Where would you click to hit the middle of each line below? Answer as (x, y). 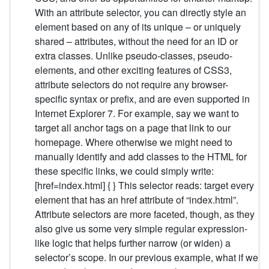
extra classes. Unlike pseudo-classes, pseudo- (134, 55)
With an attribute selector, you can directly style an (141, 12)
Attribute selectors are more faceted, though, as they (145, 214)
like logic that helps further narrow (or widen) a (133, 243)
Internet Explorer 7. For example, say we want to (137, 113)
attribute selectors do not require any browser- (132, 84)
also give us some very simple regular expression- (141, 228)
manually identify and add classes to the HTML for (141, 156)
